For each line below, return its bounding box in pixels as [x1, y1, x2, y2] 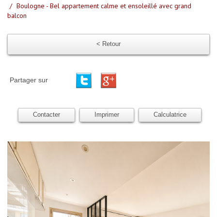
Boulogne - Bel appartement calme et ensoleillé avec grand [16, 1, 191, 10]
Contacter [33, 111, 60, 118]
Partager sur [10, 76, 48, 84]
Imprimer [94, 111, 119, 118]
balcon [7, 11, 27, 20]
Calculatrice [154, 111, 186, 118]
